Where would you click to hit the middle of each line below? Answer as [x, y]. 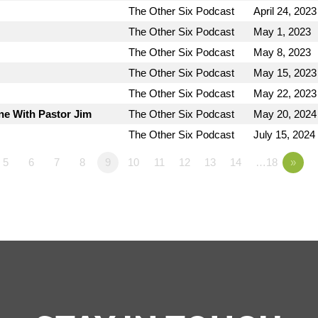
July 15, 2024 [284, 135]
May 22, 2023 [285, 94]
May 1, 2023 [282, 32]
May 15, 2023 [285, 73]
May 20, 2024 [285, 114]
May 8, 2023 [282, 53]
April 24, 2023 [285, 11]
